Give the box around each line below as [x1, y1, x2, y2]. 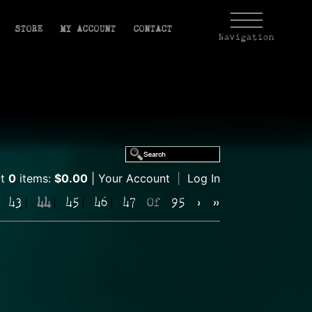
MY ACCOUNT [60, 25, 116, 34]
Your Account [98, 171, 170, 185]
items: [16, 171, 54, 185]
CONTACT [133, 25, 173, 34]
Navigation [219, 33, 274, 42]
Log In [187, 171, 220, 185]
